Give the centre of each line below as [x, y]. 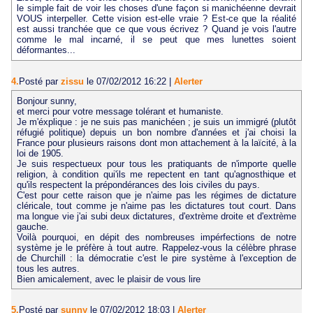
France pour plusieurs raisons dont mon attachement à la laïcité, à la [156, 143]
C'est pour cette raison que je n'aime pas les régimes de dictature [156, 195]
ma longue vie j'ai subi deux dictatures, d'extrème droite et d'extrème [156, 216]
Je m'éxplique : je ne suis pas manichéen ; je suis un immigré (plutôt [156, 122]
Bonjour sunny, [46, 101]
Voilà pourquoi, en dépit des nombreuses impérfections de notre [156, 237]
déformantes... [46, 50]
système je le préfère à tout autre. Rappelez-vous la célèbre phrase [156, 247]
